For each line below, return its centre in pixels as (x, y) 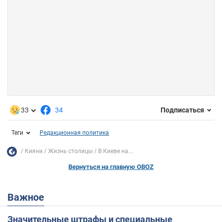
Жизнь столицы (70, 151)
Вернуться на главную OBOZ (111, 166)
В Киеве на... (115, 151)
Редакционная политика (74, 133)
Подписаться (182, 110)
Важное (29, 197)
